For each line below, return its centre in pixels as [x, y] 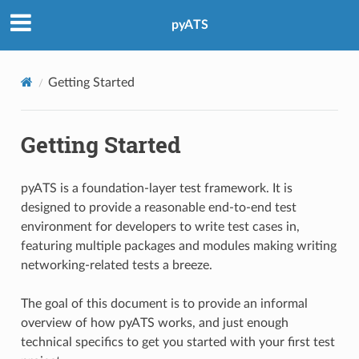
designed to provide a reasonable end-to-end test [158, 207]
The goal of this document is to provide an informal [164, 303]
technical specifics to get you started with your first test [177, 342]
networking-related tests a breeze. [116, 265]
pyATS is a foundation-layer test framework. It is [156, 188]
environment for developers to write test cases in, [160, 226]
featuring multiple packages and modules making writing [178, 246]
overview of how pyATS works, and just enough [154, 323]
